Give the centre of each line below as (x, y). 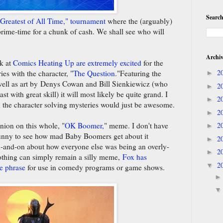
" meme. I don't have (136, 125)
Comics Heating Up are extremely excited (77, 62)
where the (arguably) (139, 21)
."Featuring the (138, 73)
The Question (94, 73)
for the (152, 62)
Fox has (135, 157)
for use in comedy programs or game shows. (95, 167)
